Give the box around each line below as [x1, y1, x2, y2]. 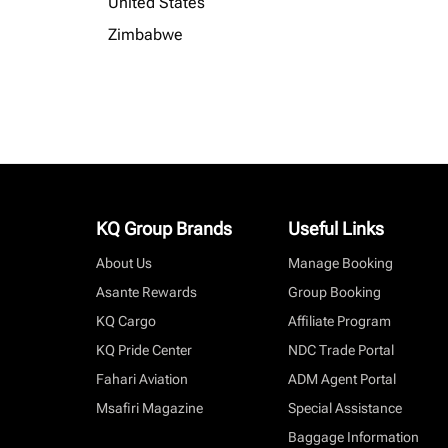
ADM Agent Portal [288, 371, 396, 387]
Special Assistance [288, 400, 402, 416]
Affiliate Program [288, 313, 391, 329]
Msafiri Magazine [96, 400, 203, 416]
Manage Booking [288, 255, 393, 271]
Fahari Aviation [96, 371, 188, 387]
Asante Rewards [96, 284, 197, 300]
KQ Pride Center [96, 342, 192, 358]
